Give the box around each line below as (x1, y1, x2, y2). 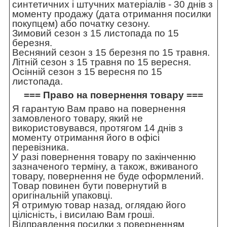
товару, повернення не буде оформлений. (12, 171, 204, 182)
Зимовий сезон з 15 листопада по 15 (12, 28, 179, 39)
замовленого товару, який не (12, 113, 143, 124)
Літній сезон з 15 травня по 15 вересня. (12, 57, 191, 68)
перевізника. (12, 142, 69, 153)
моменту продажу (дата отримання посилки (12, 9, 211, 20)
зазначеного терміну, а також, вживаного (12, 161, 198, 172)
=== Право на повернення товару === (24, 90, 203, 101)
